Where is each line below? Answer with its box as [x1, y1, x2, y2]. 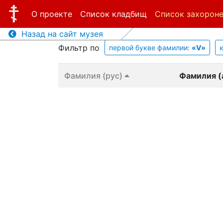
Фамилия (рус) [64, 71, 124, 81]
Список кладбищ [80, 9, 147, 19]
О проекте [31, 9, 72, 19]
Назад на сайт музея [16, 29, 103, 39]
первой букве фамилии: [109, 43, 192, 52]
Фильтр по [58, 42, 100, 53]
